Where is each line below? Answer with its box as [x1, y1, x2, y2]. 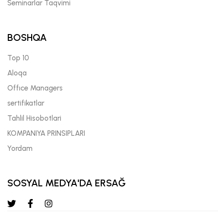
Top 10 [7, 53, 29, 62]
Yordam [7, 144, 33, 153]
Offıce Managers [7, 83, 63, 92]
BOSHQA [7, 31, 47, 43]
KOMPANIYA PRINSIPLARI [7, 128, 85, 138]
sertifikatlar [7, 98, 44, 108]
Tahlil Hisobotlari [7, 113, 61, 123]
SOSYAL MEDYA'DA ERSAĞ [7, 177, 126, 189]
